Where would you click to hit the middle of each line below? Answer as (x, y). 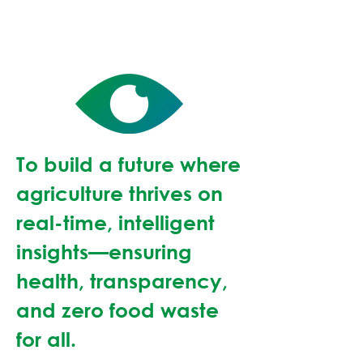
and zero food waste (117, 310)
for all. (46, 339)
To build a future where (128, 164)
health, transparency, (122, 281)
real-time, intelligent (115, 222)
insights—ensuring (104, 252)
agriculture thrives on (120, 193)
